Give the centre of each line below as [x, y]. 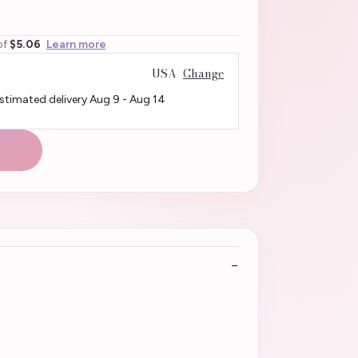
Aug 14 [147, 99]
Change [203, 73]
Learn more [76, 44]
